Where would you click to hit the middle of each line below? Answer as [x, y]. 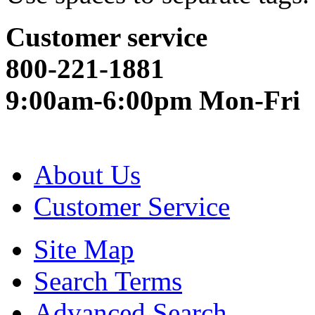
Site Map [84, 249]
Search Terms [108, 281]
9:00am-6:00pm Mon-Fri [153, 100]
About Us [87, 174]
